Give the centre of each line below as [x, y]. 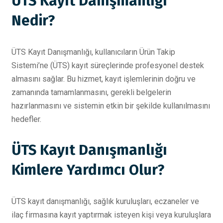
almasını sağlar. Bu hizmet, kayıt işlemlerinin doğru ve [104, 79]
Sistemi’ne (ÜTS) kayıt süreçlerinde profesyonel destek [108, 65]
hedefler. [26, 119]
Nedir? [33, 20]
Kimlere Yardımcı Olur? [88, 170]
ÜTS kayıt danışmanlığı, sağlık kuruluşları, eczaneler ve [105, 201]
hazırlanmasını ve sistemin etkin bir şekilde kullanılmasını [111, 106]
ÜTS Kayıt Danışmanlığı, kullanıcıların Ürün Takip [93, 52]
